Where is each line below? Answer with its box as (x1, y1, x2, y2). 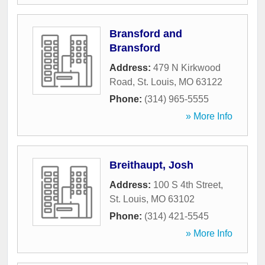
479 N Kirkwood (153, 63, 221, 73)
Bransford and (109, 28, 182, 40)
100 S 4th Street (153, 180, 221, 190)
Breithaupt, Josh (109, 159, 193, 172)
